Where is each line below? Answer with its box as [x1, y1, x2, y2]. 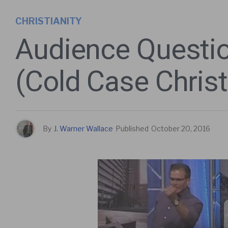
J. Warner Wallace [54, 124, 113, 133]
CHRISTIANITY [15, 16, 82, 27]
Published [116, 124, 149, 133]
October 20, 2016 [151, 124, 210, 133]
